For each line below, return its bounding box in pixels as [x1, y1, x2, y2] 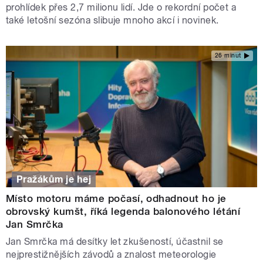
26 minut [214, 52, 241, 59]
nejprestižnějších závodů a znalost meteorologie [6, 249, 217, 261]
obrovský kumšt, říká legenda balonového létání [6, 205, 241, 218]
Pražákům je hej [16, 173, 92, 185]
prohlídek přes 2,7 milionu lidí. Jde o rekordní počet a [6, 2, 237, 14]
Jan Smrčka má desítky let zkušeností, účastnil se [6, 236, 224, 248]
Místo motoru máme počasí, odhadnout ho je [6, 193, 227, 205]
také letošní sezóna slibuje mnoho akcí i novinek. [6, 15, 222, 26]
